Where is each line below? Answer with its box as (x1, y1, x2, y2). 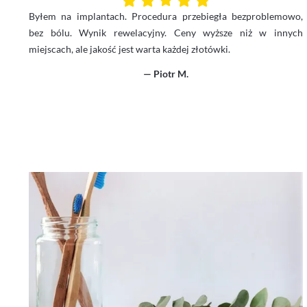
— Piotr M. (143, 67, 188, 79)
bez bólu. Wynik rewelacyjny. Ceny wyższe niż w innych (29, 26, 303, 38)
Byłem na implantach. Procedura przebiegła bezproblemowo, (29, 10, 303, 22)
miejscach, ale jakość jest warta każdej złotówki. (29, 42, 230, 55)
